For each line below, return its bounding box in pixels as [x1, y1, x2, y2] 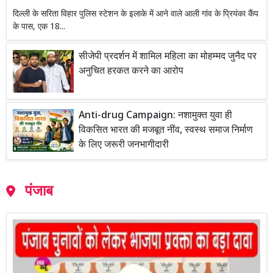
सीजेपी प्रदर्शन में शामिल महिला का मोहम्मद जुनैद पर [79, 51, 257, 64]
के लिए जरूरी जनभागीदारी [79, 139, 169, 152]
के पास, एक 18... [13, 21, 65, 34]
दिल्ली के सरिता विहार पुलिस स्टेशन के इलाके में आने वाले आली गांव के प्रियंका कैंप [13, 9, 258, 21]
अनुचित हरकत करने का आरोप [79, 65, 183, 79]
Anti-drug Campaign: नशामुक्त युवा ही [79, 110, 232, 123]
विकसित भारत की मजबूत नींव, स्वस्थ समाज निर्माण [79, 124, 253, 138]
